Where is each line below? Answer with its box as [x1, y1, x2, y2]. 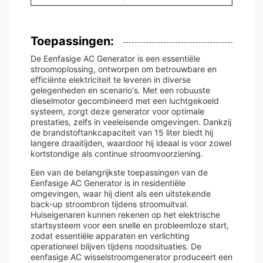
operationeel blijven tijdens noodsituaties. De [31, 241, 201, 251]
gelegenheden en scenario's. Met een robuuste [31, 85, 210, 95]
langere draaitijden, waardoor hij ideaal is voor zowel [31, 138, 231, 148]
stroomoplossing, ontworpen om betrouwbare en [31, 64, 217, 74]
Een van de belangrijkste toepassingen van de [31, 167, 208, 177]
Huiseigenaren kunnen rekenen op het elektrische [31, 210, 220, 220]
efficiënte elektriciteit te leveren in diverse [31, 75, 191, 85]
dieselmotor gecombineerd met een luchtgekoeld [31, 96, 219, 106]
